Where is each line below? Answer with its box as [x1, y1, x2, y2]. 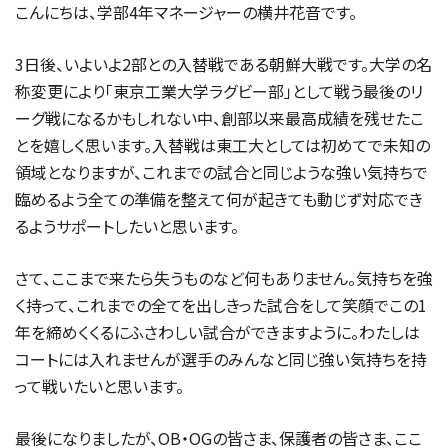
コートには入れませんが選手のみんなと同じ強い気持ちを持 [15, 346, 427, 371]
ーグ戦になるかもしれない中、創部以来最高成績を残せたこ [15, 105, 424, 130]
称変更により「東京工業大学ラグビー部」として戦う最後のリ [15, 78, 423, 103]
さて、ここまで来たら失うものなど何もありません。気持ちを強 [15, 265, 433, 290]
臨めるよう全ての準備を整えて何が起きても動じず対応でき [15, 186, 423, 211]
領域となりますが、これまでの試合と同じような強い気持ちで [15, 159, 428, 184]
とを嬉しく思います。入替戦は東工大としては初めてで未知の [15, 132, 430, 157]
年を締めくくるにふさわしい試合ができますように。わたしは [15, 319, 420, 344]
